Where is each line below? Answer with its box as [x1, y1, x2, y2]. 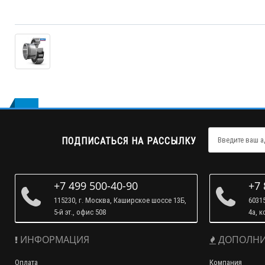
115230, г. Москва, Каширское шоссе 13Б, [54, 195, 186, 205]
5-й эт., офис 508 [54, 207, 106, 217]
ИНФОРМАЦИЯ [18, 233, 89, 246]
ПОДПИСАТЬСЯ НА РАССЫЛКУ [62, 135, 197, 147]
